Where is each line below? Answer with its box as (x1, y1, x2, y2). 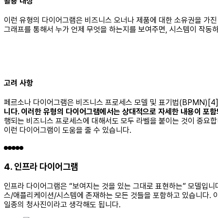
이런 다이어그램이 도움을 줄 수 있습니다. (4, 126, 131, 135)
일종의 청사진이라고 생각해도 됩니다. (4, 200, 121, 209)
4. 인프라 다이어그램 (4, 161, 78, 173)
